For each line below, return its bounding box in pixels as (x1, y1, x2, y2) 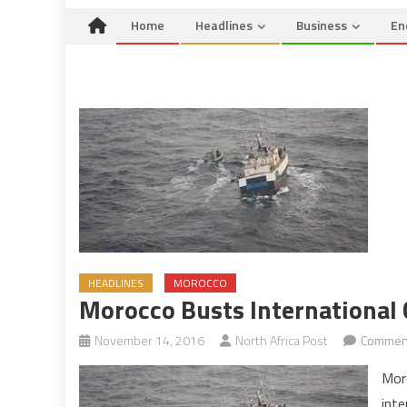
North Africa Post (235, 331, 328, 350)
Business (296, 15, 347, 35)
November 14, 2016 (94, 331, 204, 350)
